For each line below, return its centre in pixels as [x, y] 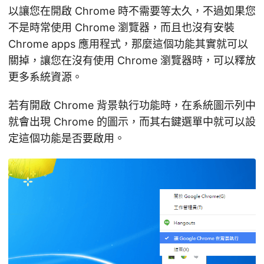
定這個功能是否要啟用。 [67, 138]
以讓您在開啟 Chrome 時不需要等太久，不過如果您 [132, 11]
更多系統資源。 [45, 77]
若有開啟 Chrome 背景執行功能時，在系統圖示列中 [132, 105]
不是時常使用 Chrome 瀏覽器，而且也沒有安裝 [121, 27]
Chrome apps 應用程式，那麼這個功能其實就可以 [128, 44]
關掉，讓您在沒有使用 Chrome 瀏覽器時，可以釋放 [132, 60]
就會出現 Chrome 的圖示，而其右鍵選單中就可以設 [132, 121]
